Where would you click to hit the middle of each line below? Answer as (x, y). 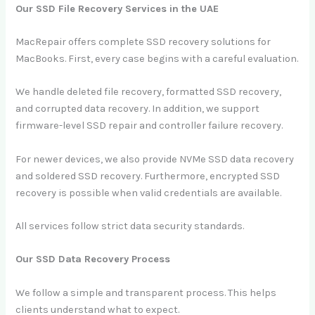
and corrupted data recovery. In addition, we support (138, 109)
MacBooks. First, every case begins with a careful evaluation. (157, 59)
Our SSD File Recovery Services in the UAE (117, 8)
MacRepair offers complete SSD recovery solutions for (143, 42)
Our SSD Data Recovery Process (93, 259)
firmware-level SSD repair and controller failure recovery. (149, 126)
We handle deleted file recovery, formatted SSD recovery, (149, 92)
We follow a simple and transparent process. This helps (146, 292)
